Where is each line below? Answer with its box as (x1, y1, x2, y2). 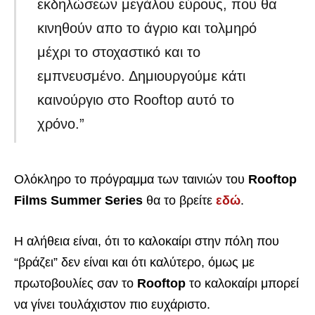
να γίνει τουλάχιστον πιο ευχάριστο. (14, 297, 210, 311)
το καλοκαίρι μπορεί (186, 276, 299, 290)
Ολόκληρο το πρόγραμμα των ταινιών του (14, 172, 248, 186)
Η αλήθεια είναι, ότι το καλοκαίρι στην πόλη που (14, 233, 279, 248)
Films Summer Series (14, 193, 143, 207)
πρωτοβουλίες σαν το (14, 276, 137, 290)
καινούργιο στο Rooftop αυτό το (37, 91, 235, 108)
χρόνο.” (37, 115, 85, 131)
